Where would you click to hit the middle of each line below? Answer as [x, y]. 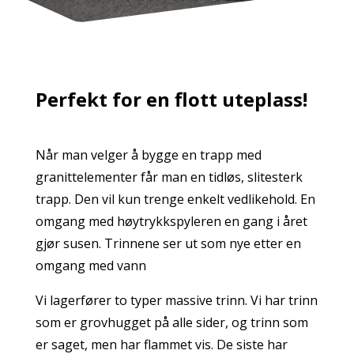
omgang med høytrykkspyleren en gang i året [171, 222]
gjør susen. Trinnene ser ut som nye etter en [168, 244]
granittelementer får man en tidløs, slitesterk [169, 177]
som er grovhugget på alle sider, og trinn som [171, 323]
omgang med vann [90, 266]
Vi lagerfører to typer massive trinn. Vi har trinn [176, 301]
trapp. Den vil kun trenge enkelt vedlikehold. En [175, 200]
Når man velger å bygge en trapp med [148, 155]
